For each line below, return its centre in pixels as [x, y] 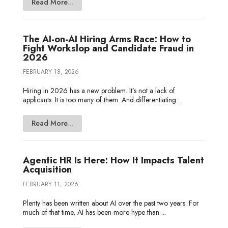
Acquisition [47, 170]
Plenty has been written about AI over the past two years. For [111, 203]
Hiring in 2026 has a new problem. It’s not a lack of [99, 91]
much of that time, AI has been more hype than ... [94, 212]
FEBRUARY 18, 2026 [51, 72]
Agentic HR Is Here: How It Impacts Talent [113, 161]
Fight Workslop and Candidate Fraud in [108, 48]
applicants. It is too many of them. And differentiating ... [103, 100]
